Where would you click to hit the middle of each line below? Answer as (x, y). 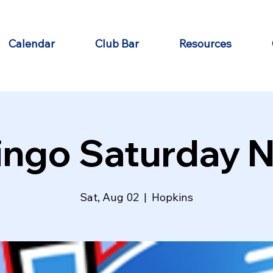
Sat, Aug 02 (109, 197)
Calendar (31, 43)
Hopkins (172, 197)
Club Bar (117, 43)
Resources (205, 43)
